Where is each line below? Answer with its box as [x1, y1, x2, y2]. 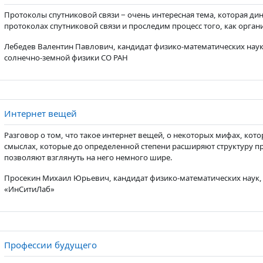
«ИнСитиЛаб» [4, 184, 55, 194]
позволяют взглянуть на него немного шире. [4, 152, 173, 163]
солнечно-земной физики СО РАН [4, 52, 128, 63]
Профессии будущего [4, 239, 97, 251]
